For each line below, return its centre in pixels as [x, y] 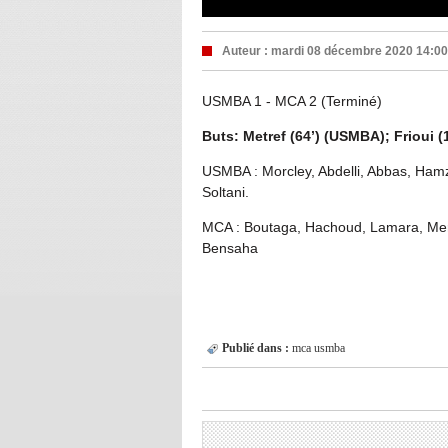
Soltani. [227, 192]
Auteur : [246, 51]
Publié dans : [255, 348]
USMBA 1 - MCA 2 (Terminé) [292, 101]
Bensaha [230, 248]
